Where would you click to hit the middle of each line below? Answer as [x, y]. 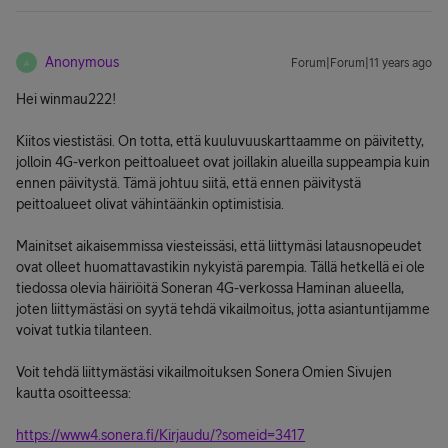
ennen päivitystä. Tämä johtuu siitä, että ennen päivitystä [188, 183]
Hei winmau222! [66, 99]
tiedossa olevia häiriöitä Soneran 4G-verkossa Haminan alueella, [210, 288]
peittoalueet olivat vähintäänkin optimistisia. [150, 204]
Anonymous [82, 62]
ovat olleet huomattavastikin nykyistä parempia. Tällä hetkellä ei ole [220, 267]
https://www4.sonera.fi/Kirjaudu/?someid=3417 [160, 435]
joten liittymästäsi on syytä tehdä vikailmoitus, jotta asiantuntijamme [223, 309]
